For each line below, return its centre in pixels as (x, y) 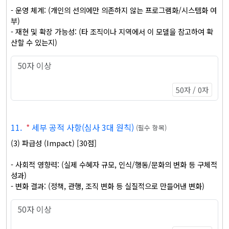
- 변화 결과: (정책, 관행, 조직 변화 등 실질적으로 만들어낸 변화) (108, 186)
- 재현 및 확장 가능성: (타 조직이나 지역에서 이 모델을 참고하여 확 (112, 31)
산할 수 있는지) (34, 42)
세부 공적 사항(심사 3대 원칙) (83, 127)
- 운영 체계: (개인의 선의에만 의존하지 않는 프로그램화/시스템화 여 (114, 10)
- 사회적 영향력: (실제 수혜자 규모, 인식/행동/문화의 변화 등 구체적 (114, 164)
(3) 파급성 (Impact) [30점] (54, 143)
